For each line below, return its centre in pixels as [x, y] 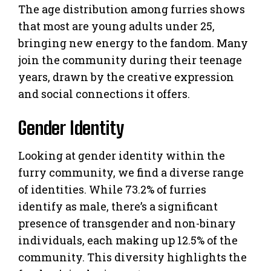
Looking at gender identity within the [122, 155]
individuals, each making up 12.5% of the [128, 240]
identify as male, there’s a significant [118, 206]
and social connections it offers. [104, 93]
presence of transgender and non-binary [127, 223]
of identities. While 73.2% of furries [112, 189]
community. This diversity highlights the [132, 257]
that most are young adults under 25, [116, 26]
